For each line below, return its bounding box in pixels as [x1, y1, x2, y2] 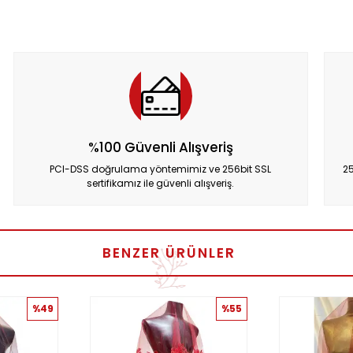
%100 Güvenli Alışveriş [87, 138, 233, 157]
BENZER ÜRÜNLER [102, 243, 236, 262]
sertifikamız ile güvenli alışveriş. [87, 176, 235, 190]
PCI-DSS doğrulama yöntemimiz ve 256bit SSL [50, 162, 272, 176]
